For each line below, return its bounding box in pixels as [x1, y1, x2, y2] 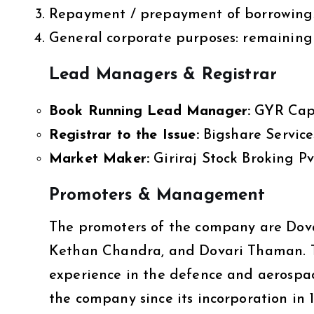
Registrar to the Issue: [49, 128, 199, 142]
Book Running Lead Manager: [49, 104, 251, 118]
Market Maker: [49, 151, 150, 166]
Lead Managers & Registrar [49, 66, 277, 83]
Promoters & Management [49, 186, 266, 204]
